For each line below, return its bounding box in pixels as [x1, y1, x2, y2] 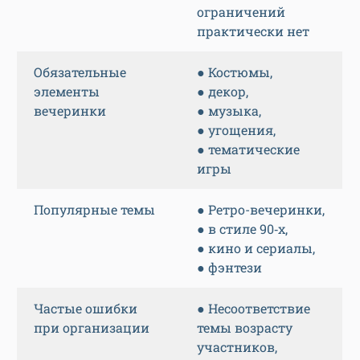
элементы [34, 83, 100, 100]
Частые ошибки [34, 300, 137, 317]
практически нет [197, 22, 309, 40]
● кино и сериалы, [197, 239, 315, 257]
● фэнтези [197, 259, 262, 276]
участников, [197, 338, 277, 356]
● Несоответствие [197, 300, 310, 317]
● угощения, [197, 121, 276, 139]
